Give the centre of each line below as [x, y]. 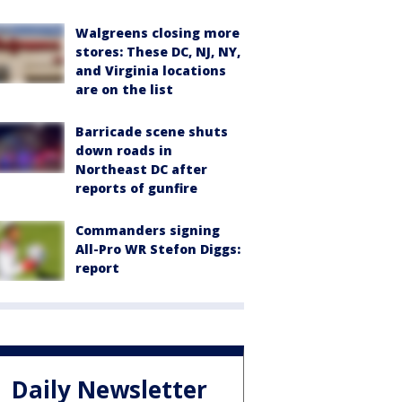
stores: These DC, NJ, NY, [158, 52]
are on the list [124, 89]
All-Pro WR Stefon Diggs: [158, 249]
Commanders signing [148, 230]
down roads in [124, 150]
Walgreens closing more [157, 33]
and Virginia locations [151, 70]
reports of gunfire [136, 188]
